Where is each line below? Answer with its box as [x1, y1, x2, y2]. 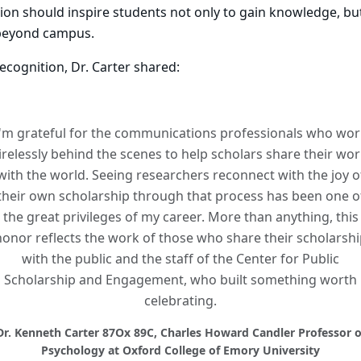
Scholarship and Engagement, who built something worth [4, 270, 357, 290]
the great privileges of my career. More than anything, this [2, 207, 359, 227]
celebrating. [144, 291, 217, 311]
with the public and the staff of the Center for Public [22, 249, 339, 269]
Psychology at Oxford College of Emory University [41, 342, 320, 359]
